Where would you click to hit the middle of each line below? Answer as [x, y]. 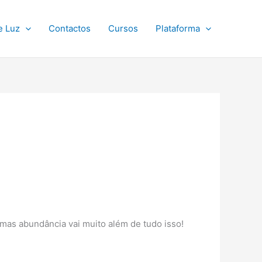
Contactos [70, 28]
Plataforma [178, 28]
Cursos [123, 28]
